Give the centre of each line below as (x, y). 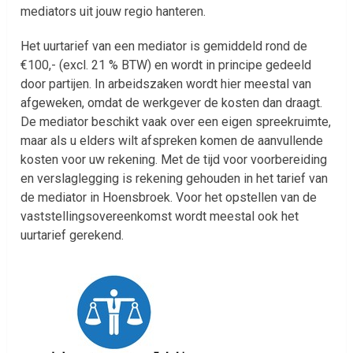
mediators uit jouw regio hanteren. (113, 11)
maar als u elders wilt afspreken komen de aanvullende (172, 140)
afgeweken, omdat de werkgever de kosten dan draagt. (172, 102)
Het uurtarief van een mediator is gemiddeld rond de (164, 46)
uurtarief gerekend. (72, 235)
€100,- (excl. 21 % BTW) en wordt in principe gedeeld (166, 65)
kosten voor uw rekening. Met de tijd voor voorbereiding (174, 159)
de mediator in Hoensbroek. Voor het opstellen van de (169, 197)
